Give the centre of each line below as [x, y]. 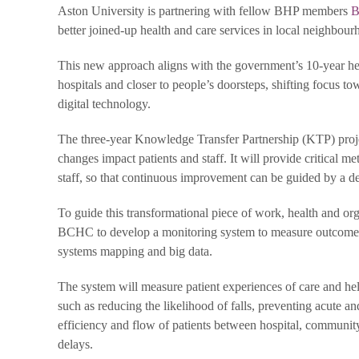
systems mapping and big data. [135, 251]
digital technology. [104, 104]
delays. [75, 344]
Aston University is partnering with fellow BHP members [204, 11]
